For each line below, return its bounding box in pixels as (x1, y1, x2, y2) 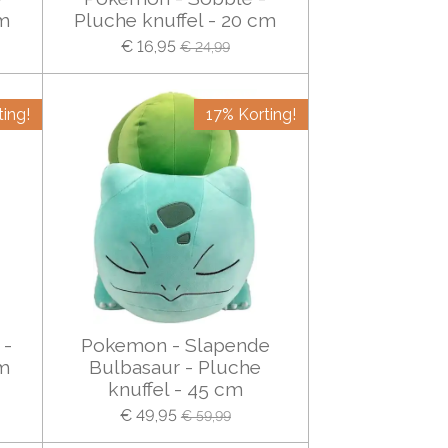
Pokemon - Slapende (80, 334, 270, 357)
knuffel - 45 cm (107, 378, 243, 401)
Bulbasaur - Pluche (89, 356, 262, 379)
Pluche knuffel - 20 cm (74, 9, 277, 32)
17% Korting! (206, 105, 296, 125)
